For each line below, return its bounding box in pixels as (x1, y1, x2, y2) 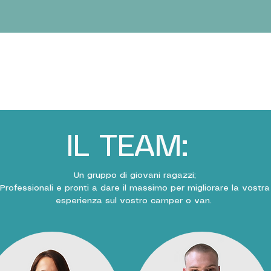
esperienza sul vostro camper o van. (55, 197, 215, 205)
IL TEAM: (67, 133, 188, 162)
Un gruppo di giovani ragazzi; (74, 171, 196, 180)
